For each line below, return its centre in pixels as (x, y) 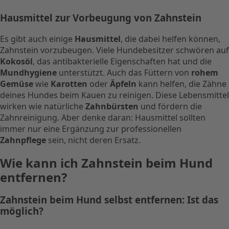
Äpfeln (123, 84)
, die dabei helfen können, (170, 39)
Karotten (69, 84)
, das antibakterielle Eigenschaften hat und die (122, 61)
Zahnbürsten (112, 106)
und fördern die (170, 106)
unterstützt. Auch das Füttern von (124, 72)
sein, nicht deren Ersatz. (93, 140)
